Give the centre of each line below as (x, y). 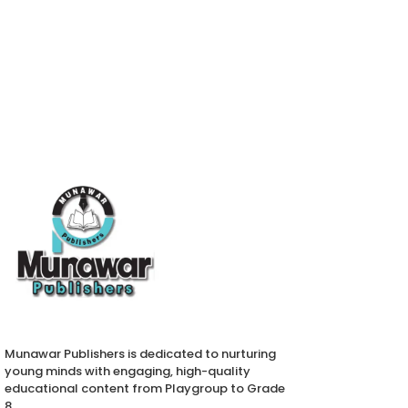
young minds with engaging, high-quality (127, 371)
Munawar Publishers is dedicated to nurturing (140, 354)
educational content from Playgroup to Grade (145, 388)
